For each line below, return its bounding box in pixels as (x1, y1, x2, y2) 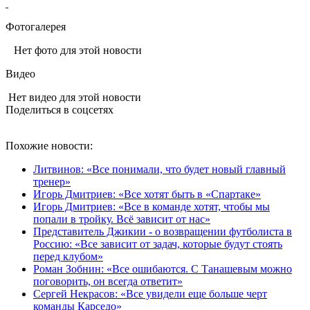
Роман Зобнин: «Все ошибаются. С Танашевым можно (33, 262, 292, 275)
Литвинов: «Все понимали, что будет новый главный (33, 163, 286, 175)
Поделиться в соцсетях (6, 103, 113, 116)
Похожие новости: (6, 139, 93, 152)
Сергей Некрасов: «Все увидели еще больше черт (33, 287, 267, 300)
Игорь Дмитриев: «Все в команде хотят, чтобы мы (33, 200, 270, 212)
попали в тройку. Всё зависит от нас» (33, 212, 210, 225)
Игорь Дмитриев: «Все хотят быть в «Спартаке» (33, 188, 261, 200)
